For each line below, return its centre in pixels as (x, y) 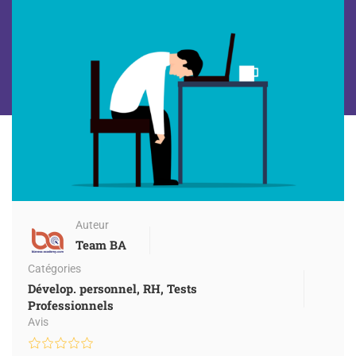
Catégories (54, 269)
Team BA (101, 245)
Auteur (92, 225)
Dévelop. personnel (82, 289)
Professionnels (71, 306)
